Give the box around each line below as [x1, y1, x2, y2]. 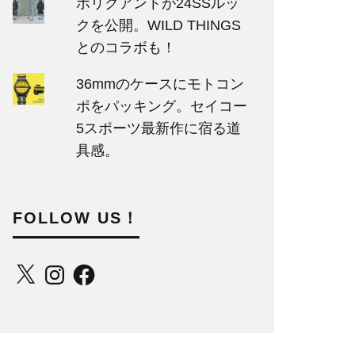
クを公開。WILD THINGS [75, 17, 241, 33]
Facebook [71, 261, 133, 277]
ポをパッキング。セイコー [75, 98, 247, 114]
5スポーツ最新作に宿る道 [75, 120, 241, 136]
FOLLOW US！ [13, 209, 139, 227]
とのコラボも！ [75, 40, 176, 55]
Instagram [41, 261, 105, 277]
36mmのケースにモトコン [75, 76, 244, 92]
